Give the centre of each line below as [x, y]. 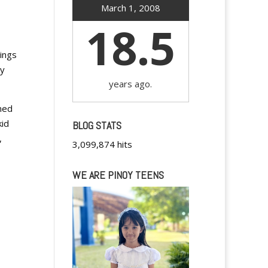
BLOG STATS [97, 125]
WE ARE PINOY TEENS [118, 175]
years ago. [131, 84]
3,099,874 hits [102, 144]
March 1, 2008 [130, 8]
